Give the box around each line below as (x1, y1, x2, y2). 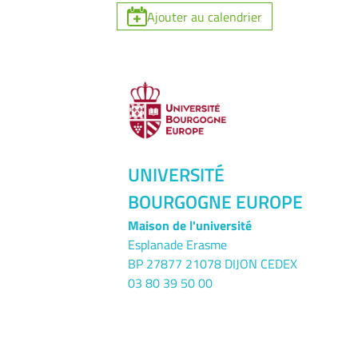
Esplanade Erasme (128, 234, 227, 254)
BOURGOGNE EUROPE (128, 187, 303, 216)
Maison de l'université (128, 215, 252, 235)
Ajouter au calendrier (146, 6, 262, 26)
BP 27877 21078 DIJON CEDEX (128, 253, 297, 273)
